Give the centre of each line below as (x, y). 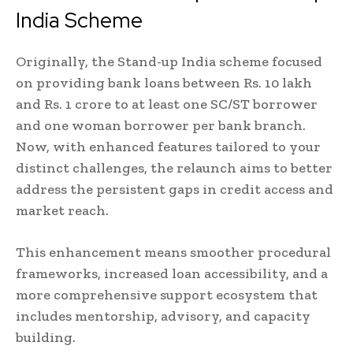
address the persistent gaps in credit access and (175, 190)
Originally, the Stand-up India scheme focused (169, 62)
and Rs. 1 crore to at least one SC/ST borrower (167, 104)
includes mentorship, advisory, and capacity (163, 316)
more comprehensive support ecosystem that (167, 295)
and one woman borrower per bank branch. (161, 126)
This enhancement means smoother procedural (173, 253)
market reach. (62, 211)
